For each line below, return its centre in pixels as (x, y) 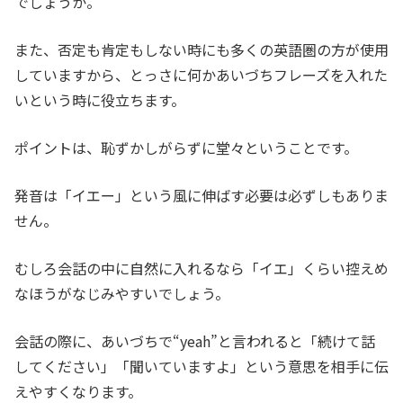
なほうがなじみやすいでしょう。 (122, 294)
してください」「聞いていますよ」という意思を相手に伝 (201, 367)
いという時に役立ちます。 (100, 100)
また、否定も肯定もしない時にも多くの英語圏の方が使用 (201, 50)
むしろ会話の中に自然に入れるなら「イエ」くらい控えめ (201, 269)
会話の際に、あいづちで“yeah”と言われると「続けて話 (195, 341)
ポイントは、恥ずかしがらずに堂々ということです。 (186, 148)
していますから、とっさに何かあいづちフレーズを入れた (201, 75)
